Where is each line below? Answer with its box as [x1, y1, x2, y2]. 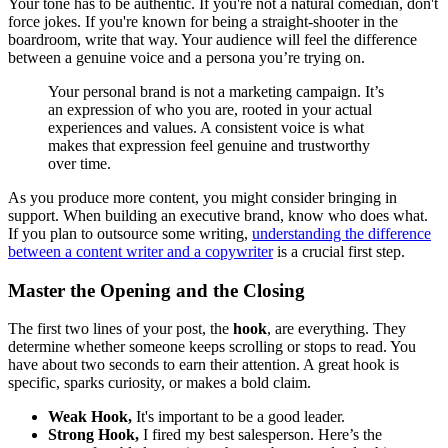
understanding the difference [252, 224, 431, 242]
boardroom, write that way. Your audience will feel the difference [8, 30, 417, 48]
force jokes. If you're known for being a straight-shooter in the [8, 12, 398, 30]
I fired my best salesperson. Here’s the [139, 426, 382, 444]
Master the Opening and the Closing [8, 279, 305, 301]
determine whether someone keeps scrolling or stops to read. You [8, 338, 416, 356]
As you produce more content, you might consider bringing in [8, 188, 397, 206]
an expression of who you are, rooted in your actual [48, 100, 372, 118]
